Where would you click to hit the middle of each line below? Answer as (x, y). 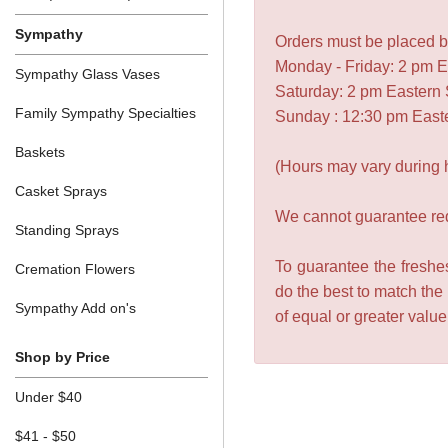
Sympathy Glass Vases (87, 73)
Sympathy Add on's (75, 307)
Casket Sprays (61, 190)
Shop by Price (62, 356)
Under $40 (48, 396)
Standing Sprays (67, 229)
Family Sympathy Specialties (105, 112)
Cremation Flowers (75, 268)
